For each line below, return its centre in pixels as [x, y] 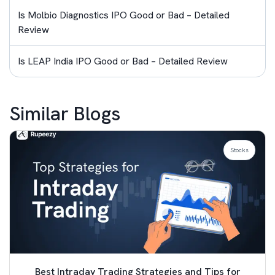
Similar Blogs [65, 114]
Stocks [239, 150]
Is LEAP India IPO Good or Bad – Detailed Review [123, 61]
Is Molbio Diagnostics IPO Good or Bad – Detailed [124, 15]
